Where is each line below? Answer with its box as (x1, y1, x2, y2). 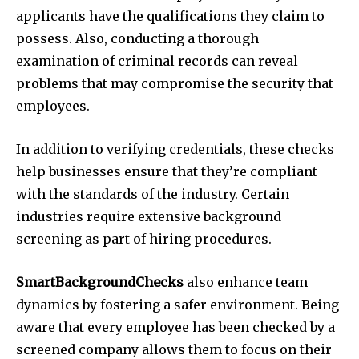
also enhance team (184, 273, 308, 290)
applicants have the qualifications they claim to (16, 7, 325, 24)
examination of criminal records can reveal (16, 52, 298, 69)
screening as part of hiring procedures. (16, 230, 272, 247)
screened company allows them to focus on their (16, 341, 332, 357)
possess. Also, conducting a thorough (16, 30, 259, 46)
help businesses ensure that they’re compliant (16, 163, 317, 179)
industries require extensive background (16, 208, 281, 224)
